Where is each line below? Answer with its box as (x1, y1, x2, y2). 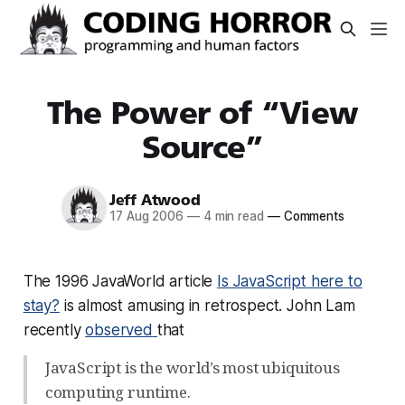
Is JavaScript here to (217, 271, 363, 290)
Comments (279, 209, 345, 224)
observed (85, 320, 153, 339)
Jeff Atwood (108, 192, 201, 210)
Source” (141, 127, 264, 166)
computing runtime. (44, 381, 191, 402)
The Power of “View (46, 93, 359, 132)
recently (23, 320, 86, 339)
